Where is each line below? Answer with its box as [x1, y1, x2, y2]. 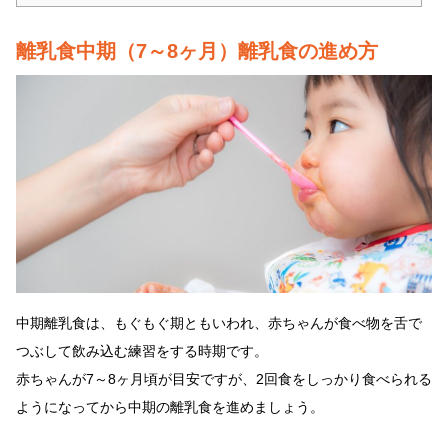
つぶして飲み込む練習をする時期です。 [16, 342, 268, 359]
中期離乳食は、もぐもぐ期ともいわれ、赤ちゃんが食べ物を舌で [16, 314, 422, 331]
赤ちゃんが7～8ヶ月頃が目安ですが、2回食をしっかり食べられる [16, 370, 432, 387]
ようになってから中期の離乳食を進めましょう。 [16, 398, 324, 415]
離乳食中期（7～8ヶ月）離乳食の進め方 [16, 39, 378, 62]
